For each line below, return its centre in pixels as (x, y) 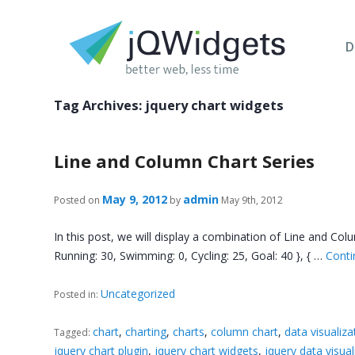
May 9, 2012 (135, 199)
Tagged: (74, 332)
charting (146, 331)
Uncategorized (138, 293)
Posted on (77, 200)
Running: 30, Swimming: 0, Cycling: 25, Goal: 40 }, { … (190, 255)
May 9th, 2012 (251, 200)
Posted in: (78, 294)
